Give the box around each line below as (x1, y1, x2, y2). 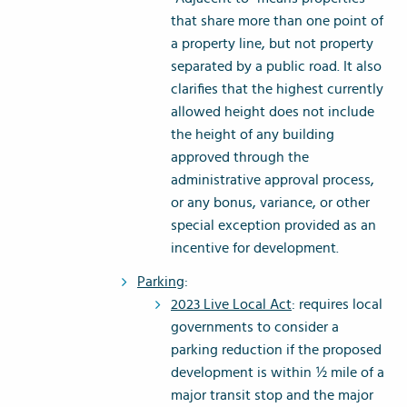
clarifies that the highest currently (171, 82, 383, 97)
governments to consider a (171, 320, 339, 335)
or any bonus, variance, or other (171, 195, 370, 211)
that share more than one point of (171, 14, 383, 29)
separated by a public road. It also (171, 59, 382, 74)
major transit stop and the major (171, 388, 373, 403)
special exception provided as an (171, 218, 376, 233)
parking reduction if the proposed (171, 342, 382, 358)
